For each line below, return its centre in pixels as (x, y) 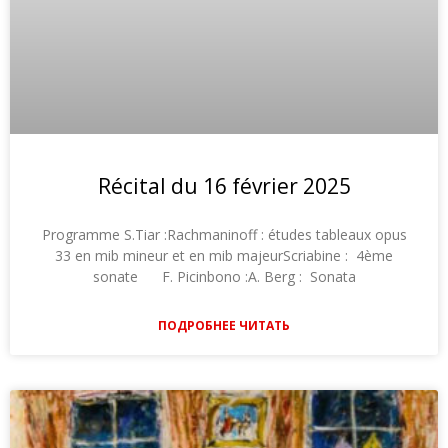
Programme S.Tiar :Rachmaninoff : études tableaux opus (224, 234)
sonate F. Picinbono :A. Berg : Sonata (224, 276)
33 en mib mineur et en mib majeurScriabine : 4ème (224, 255)
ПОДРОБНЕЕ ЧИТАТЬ (224, 325)
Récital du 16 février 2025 (224, 185)
